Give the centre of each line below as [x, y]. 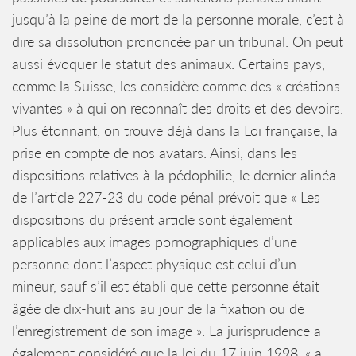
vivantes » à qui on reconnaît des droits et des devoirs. [178, 108]
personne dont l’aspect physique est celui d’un [154, 264]
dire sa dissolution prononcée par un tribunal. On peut [178, 41]
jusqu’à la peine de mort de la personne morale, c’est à [178, 19]
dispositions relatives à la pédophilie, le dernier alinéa [174, 175]
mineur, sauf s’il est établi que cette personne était [166, 286]
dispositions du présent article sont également [152, 219]
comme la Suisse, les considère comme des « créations [176, 86]
